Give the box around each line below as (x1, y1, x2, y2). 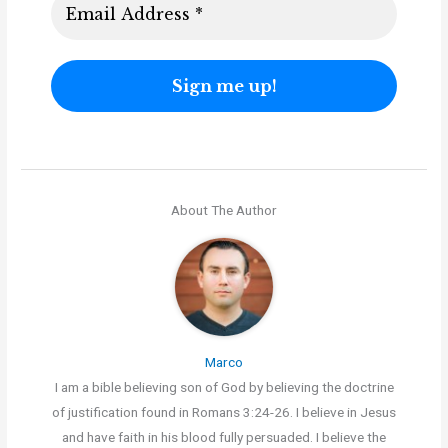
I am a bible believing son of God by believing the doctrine (54, 379, 394, 396)
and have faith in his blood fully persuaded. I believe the (62, 429, 386, 446)
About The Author (171, 201, 277, 218)
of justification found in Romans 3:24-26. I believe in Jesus (52, 404, 396, 421)
